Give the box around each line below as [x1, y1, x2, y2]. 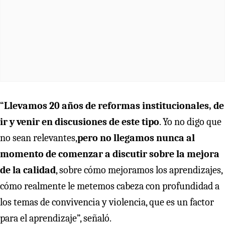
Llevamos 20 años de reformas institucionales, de [4, 99, 224, 111]
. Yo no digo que [159, 116, 221, 128]
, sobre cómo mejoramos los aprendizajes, [56, 164, 222, 176]
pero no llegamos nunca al [77, 132, 195, 144]
